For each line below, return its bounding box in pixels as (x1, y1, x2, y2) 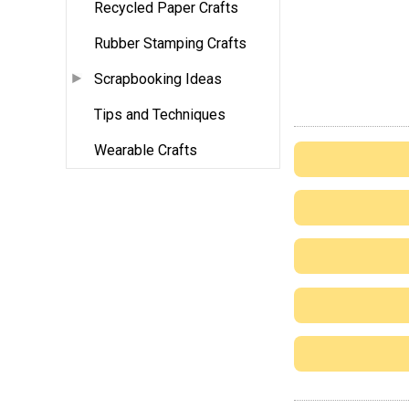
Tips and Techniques (94, 106, 225, 124)
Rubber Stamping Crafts (94, 35, 246, 53)
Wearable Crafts (94, 142, 197, 160)
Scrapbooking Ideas (94, 70, 222, 89)
